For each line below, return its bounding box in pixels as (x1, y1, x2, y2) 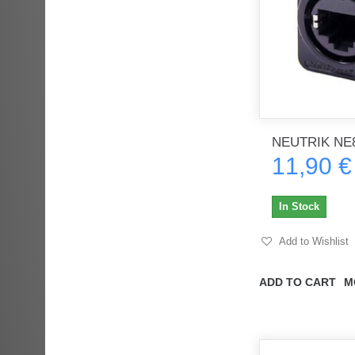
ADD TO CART (259, 275, 336, 288)
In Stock (279, 200, 319, 212)
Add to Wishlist (277, 235, 349, 247)
